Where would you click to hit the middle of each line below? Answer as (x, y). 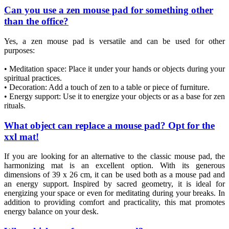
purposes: (19, 50)
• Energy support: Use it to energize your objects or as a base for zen (114, 96)
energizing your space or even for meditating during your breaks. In (114, 193)
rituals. (15, 105)
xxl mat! (21, 136)
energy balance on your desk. (51, 212)
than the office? (36, 21)
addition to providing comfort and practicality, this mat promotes (114, 202)
